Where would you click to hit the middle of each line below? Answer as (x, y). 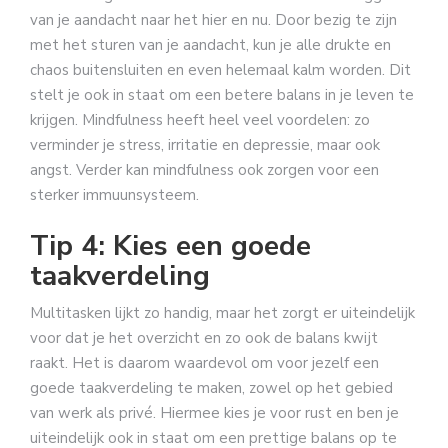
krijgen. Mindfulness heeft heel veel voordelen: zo (200, 120)
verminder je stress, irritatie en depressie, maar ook (205, 145)
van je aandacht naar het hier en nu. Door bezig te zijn (213, 20)
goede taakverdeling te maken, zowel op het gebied (211, 387)
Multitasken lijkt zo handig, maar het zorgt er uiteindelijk (222, 312)
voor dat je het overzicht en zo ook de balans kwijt (204, 337)
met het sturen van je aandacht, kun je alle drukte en (210, 45)
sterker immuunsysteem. (114, 195)
